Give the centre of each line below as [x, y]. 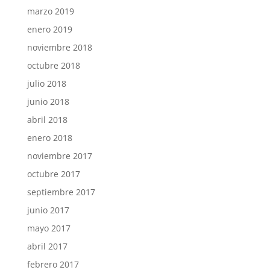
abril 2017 [47, 246]
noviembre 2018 [59, 47]
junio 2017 [48, 210]
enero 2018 [49, 137]
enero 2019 [49, 29]
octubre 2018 [53, 65]
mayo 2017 [49, 228]
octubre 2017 [53, 174]
